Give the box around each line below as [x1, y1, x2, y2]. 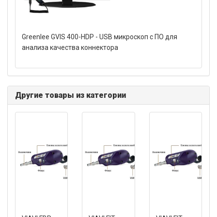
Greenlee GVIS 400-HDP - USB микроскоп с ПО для [22, 33, 177, 41]
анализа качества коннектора [22, 44, 118, 51]
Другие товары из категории [15, 91, 126, 100]
